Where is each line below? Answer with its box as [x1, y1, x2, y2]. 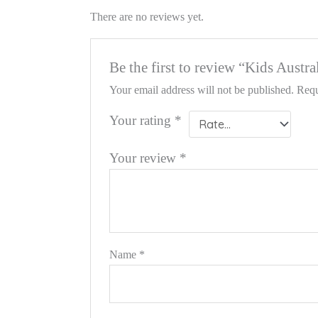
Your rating [109, 112, 175, 128]
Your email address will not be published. [109, 83, 295, 96]
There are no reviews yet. [89, 11, 204, 23]
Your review [109, 150, 180, 165]
